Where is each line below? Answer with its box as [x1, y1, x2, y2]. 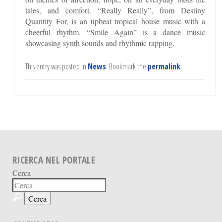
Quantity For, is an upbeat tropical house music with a [25, 15, 206, 26]
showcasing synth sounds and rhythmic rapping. [25, 37, 174, 48]
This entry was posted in [25, 60, 88, 72]
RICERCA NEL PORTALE [12, 153, 95, 166]
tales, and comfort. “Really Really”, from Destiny [25, 4, 206, 15]
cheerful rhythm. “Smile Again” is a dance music [25, 26, 206, 37]
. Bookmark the [106, 60, 148, 72]
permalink [148, 60, 180, 72]
